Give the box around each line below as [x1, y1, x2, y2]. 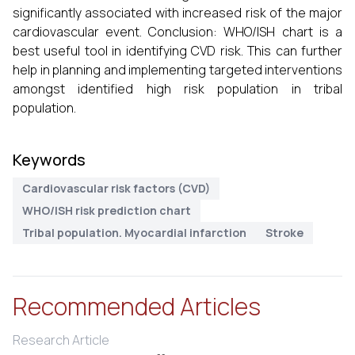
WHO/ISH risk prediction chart [22, 203, 191, 218]
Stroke [265, 225, 303, 240]
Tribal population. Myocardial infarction [22, 225, 246, 240]
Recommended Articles [13, 290, 261, 323]
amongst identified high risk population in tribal [13, 80, 342, 97]
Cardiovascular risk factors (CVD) [22, 181, 210, 196]
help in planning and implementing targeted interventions [13, 61, 342, 78]
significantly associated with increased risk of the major [13, 4, 342, 21]
